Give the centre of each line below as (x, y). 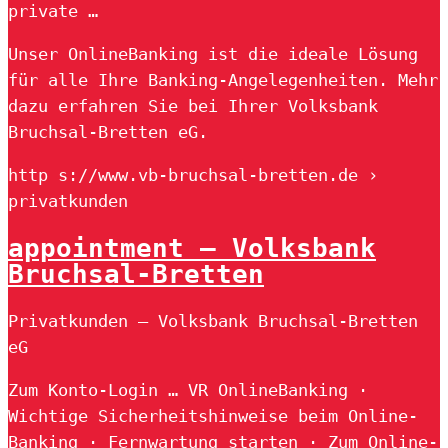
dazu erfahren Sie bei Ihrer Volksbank (193, 105)
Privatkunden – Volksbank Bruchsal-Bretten (213, 321)
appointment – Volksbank (192, 248)
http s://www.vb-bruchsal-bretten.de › (193, 174)
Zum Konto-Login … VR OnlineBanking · (188, 390)
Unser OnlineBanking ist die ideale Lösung (213, 53)
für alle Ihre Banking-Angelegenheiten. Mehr (223, 79)
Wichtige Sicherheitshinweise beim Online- (213, 416)
